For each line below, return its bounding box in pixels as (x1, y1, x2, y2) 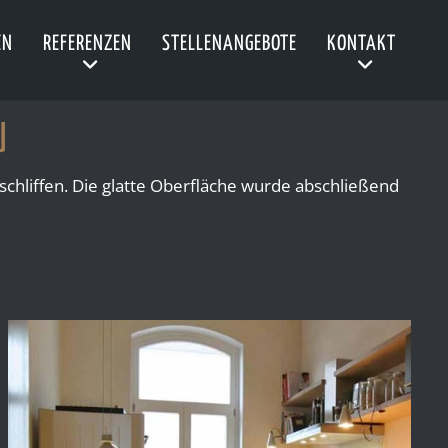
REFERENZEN (43, 34, 132, 54)
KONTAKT (327, 34, 396, 54)
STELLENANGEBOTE (162, 34, 297, 54)
